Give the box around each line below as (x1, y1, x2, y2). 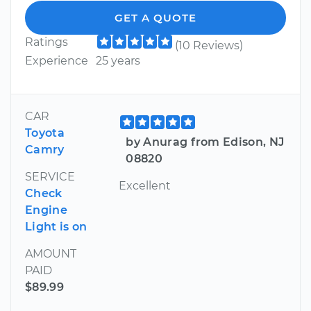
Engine (25, 203, 67, 217)
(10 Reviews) (174, 39, 243, 53)
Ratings (25, 35, 68, 49)
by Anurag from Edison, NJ (126, 135, 285, 149)
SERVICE (25, 170, 75, 184)
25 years (95, 54, 140, 68)
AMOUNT (25, 247, 76, 261)
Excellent (119, 179, 171, 193)
